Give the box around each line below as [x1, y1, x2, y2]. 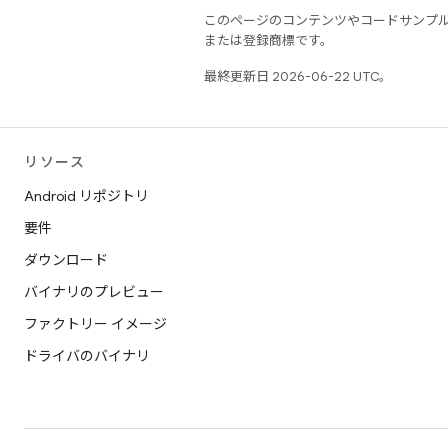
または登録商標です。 [204, 32, 333, 49]
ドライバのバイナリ [24, 347, 150, 365]
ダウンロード [24, 251, 108, 269]
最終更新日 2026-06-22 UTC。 [204, 68, 392, 85]
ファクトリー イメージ [24, 315, 167, 333]
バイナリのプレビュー [24, 283, 164, 301]
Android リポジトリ [24, 187, 149, 205]
